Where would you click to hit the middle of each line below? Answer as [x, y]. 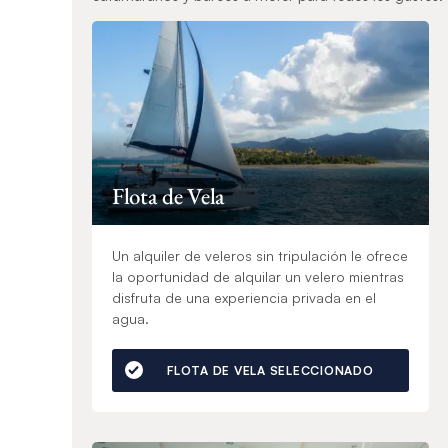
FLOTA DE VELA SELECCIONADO [270, 370]
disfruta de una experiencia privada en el [244, 297]
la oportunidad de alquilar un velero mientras [258, 276]
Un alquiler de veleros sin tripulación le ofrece [260, 255]
